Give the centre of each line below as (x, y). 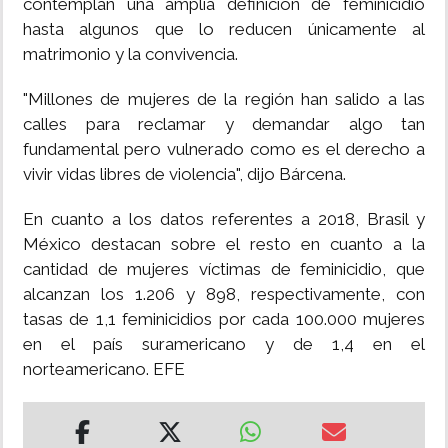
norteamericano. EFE (104, 369)
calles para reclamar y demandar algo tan (224, 124)
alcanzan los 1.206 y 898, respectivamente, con (224, 294)
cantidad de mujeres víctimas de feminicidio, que (224, 269)
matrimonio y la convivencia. (130, 54)
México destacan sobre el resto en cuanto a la (224, 244)
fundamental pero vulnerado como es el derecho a (224, 149)
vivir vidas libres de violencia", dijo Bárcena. (184, 174)
